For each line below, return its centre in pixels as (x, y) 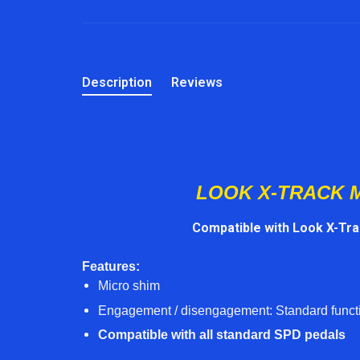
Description (117, 82)
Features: (112, 267)
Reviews (197, 82)
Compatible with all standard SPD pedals (222, 335)
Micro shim (131, 286)
